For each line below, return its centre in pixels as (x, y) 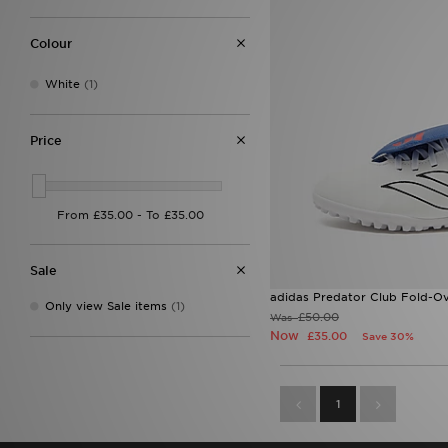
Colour (51, 43)
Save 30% (388, 336)
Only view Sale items (106, 305)
